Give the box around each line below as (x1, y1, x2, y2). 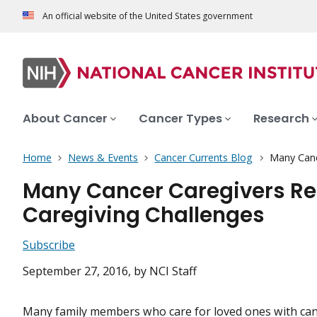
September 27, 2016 (23, 263, 128, 279)
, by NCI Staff (128, 263, 197, 279)
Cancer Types (139, 110, 222, 127)
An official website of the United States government (42, 10, 253, 23)
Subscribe (23, 237, 75, 253)
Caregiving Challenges (23, 200, 265, 230)
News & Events (68, 151, 139, 165)
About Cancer (23, 110, 108, 127)
